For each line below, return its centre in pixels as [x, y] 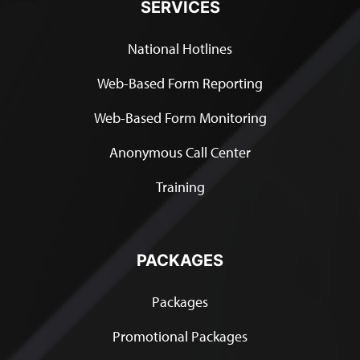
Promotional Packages [180, 337]
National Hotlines [180, 49]
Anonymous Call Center [180, 153]
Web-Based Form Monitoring [180, 118]
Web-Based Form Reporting [180, 84]
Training [180, 187]
